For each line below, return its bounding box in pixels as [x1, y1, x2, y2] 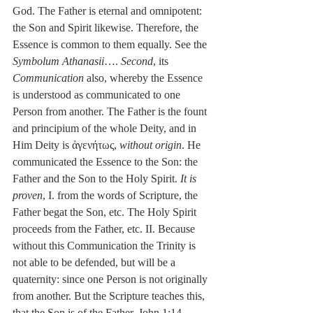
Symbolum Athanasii [13, 55, 104, 68]
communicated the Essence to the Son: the [13, 156, 201, 168]
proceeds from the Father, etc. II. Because [13, 223, 198, 235]
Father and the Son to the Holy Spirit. [13, 173, 180, 185]
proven [13, 189, 43, 202]
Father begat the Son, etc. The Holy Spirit [13, 206, 199, 219]
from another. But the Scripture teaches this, [13, 290, 208, 303]
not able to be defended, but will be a [13, 256, 178, 269]
